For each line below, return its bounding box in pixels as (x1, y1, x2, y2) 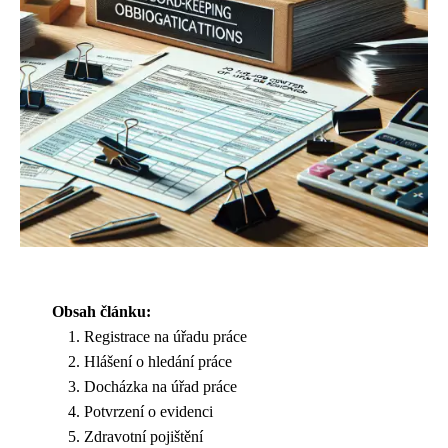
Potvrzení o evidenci (84, 403, 213, 420)
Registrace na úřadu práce (84, 328, 247, 345)
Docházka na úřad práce (84, 378, 237, 395)
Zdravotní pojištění (84, 428, 203, 445)
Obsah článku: (52, 303, 151, 320)
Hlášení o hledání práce (84, 353, 232, 370)
